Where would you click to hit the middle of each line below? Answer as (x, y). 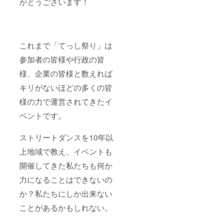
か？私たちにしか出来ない (66, 194)
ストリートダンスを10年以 (66, 138)
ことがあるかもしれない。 (66, 208)
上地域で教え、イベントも (66, 152)
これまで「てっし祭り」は (66, 46)
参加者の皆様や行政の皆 (62, 60)
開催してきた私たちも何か (66, 166)
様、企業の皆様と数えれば (66, 74)
